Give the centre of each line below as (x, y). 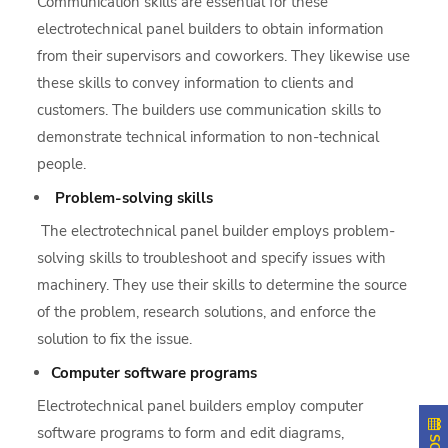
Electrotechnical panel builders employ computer (200, 405)
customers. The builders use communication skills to (209, 109)
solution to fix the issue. (115, 338)
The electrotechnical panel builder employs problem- (218, 230)
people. (62, 163)
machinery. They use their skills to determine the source (222, 284)
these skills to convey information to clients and (196, 82)
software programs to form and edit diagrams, (191, 432)
